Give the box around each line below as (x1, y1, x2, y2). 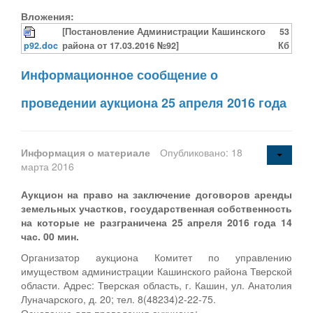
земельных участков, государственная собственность (21, 201, 292, 215)
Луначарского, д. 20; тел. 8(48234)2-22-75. (21, 291, 216, 306)
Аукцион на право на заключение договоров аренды (21, 187, 292, 201)
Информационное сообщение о (21, 65, 218, 84)
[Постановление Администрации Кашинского (62, 24, 265, 38)
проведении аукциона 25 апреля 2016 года (21, 93, 286, 112)
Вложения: (21, 8, 74, 23)
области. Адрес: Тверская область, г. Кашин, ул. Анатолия (21, 277, 292, 292)
